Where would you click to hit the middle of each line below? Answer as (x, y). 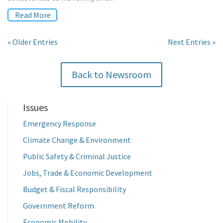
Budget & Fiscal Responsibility (74, 189)
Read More (33, 15)
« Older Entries (33, 42)
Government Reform (58, 206)
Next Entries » (192, 42)
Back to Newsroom (111, 74)
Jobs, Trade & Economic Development (88, 173)
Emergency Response (59, 123)
